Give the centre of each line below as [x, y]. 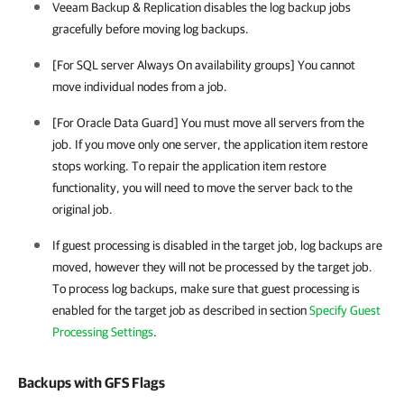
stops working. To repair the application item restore [189, 166]
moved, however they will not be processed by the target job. [212, 267]
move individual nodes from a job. [140, 87]
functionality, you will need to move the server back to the [202, 188]
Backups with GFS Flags [92, 382]
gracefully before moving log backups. [151, 29]
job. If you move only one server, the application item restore [210, 144]
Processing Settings [103, 332]
